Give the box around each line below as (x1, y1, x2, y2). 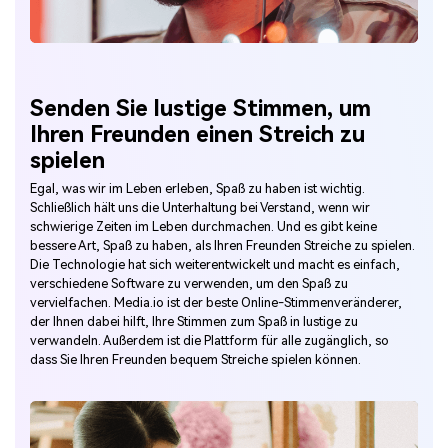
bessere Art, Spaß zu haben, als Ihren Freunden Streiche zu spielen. (30, 237, 415, 253)
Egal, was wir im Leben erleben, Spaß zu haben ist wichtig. (30, 180, 365, 196)
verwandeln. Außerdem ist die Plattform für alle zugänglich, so (30, 332, 389, 348)
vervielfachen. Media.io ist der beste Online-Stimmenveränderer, (30, 294, 402, 310)
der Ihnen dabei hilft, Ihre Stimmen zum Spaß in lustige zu (30, 313, 358, 329)
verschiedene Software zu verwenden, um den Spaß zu (30, 275, 348, 291)
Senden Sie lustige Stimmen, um (30, 94, 371, 121)
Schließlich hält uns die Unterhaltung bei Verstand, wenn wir (30, 199, 370, 215)
